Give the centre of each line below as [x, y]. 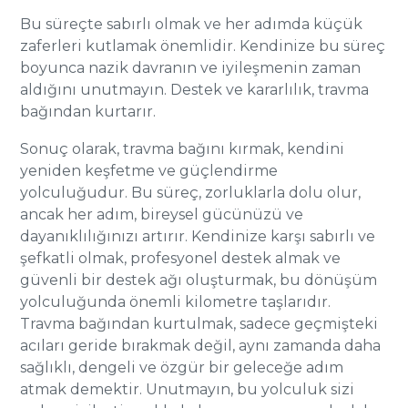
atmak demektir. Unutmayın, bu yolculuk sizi [188, 389]
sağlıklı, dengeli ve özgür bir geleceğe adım [182, 367]
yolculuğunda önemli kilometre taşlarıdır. [176, 302]
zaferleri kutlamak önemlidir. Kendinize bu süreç [203, 46]
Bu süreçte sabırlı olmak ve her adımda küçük [192, 24]
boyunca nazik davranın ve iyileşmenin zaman [191, 68]
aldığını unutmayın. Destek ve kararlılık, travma [195, 90]
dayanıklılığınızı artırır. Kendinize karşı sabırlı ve [198, 236]
